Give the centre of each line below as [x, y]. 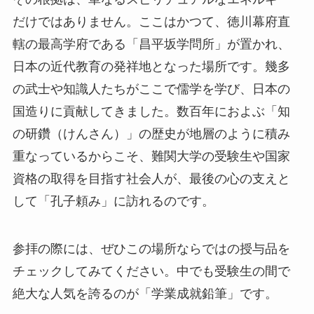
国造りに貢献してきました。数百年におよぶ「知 [151, 112]
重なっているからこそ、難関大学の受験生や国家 [151, 157]
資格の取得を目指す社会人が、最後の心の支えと [151, 179]
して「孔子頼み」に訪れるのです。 [113, 202]
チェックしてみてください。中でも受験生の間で [151, 272]
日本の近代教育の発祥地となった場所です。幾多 [151, 67]
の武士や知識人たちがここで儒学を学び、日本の [151, 89]
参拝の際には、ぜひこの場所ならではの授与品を [151, 249]
